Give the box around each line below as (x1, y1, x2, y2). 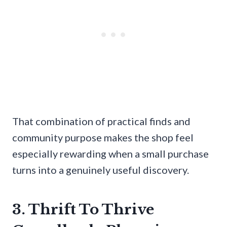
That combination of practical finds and (12, 115, 191, 128)
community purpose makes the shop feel (12, 131, 194, 144)
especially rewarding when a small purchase (12, 147, 209, 160)
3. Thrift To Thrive (12, 201, 154, 219)
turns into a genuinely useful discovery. (12, 164, 189, 176)
